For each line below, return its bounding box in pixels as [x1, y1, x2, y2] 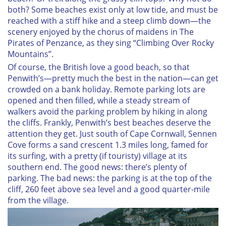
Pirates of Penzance [8, 37, 82, 49]
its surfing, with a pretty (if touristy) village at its [8, 150, 187, 162]
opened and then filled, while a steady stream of [8, 95, 190, 106]
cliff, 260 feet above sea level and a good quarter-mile [8, 184, 210, 195]
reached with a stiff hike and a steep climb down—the [8, 15, 211, 27]
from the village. [8, 195, 69, 206]
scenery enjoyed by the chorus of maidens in [8, 26, 180, 38]
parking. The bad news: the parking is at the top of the [8, 173, 212, 184]
